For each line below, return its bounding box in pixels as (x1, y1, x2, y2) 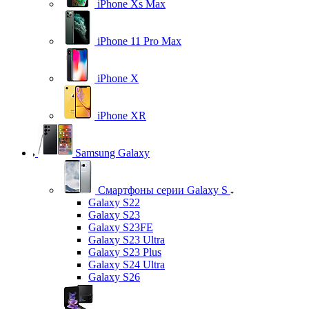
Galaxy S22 (88, 196, 140, 208)
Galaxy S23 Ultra (88, 233, 165, 246)
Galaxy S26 (88, 270, 140, 283)
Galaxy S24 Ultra (88, 258, 165, 270)
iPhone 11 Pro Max (97, 34, 181, 47)
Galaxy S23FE (88, 221, 153, 233)
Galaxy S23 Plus (88, 246, 161, 258)
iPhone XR (97, 109, 146, 121)
